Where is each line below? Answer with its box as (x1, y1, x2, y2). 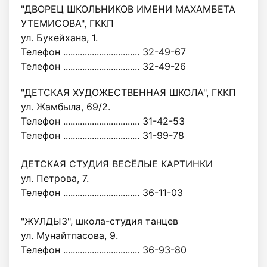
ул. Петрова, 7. (21, 172, 89, 184)
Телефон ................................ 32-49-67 (21, 46, 186, 58)
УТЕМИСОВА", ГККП (21, 17, 114, 29)
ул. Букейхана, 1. (21, 32, 98, 44)
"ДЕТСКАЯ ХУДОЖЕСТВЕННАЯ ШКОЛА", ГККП (21, 86, 236, 98)
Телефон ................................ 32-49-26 (21, 60, 186, 72)
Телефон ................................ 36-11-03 (21, 187, 183, 198)
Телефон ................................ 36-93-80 (21, 244, 187, 256)
